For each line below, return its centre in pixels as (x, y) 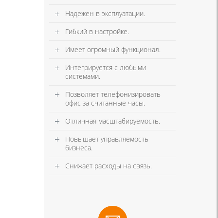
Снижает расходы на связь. (109, 166)
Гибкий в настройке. (97, 32)
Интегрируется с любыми (106, 68)
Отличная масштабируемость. (113, 121)
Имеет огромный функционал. (113, 50)
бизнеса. (79, 148)
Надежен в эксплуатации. (105, 14)
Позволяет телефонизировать (113, 94)
